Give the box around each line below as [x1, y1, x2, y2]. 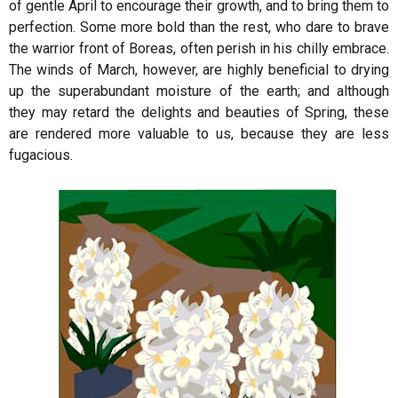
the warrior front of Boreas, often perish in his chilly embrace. [9, 40, 389, 57]
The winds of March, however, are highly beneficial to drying [9, 61, 389, 78]
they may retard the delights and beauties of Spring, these [9, 104, 389, 121]
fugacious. [9, 147, 73, 163]
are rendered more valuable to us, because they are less [9, 125, 389, 142]
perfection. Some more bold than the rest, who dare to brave [9, 19, 389, 36]
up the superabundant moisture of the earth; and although [9, 83, 389, 99]
